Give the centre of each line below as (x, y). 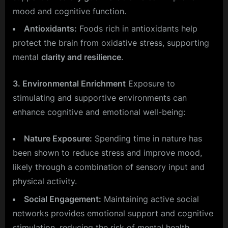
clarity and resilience (81, 57)
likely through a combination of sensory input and (109, 167)
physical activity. (45, 181)
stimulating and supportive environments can (100, 98)
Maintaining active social (150, 199)
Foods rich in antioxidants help (137, 29)
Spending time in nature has (147, 139)
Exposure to (150, 84)
